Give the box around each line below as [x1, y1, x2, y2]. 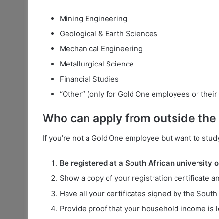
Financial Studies [60, 74, 119, 84]
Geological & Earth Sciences [60, 29, 157, 39]
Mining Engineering [60, 14, 127, 23]
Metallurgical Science [60, 59, 134, 69]
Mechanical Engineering [60, 44, 143, 54]
